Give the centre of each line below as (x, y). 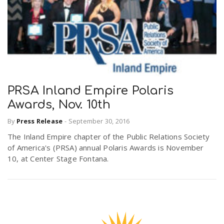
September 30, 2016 (99, 121)
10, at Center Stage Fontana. (58, 158)
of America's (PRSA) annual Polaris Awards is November (106, 147)
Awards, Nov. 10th (59, 105)
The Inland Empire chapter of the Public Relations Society (109, 136)
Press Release (39, 121)
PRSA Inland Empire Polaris (91, 91)
